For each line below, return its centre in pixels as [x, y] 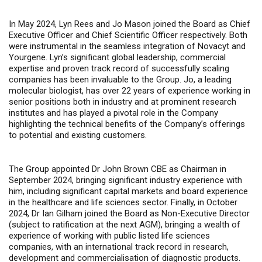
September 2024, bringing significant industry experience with [125, 180]
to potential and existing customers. [78, 135]
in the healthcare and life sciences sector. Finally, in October [123, 202]
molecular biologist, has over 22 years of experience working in [130, 91]
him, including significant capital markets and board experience [128, 191]
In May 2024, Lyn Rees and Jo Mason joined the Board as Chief [130, 24]
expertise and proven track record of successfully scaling [119, 68]
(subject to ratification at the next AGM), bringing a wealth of [125, 225]
